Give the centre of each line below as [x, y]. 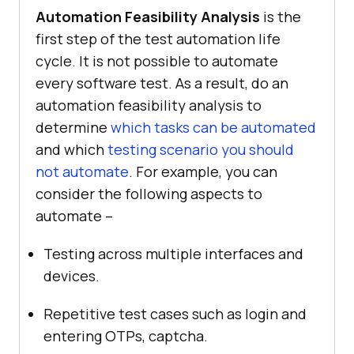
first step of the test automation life [158, 38]
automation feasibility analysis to [149, 105]
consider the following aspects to [149, 193]
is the [281, 16]
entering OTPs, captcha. [126, 335]
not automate [82, 171]
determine [73, 127]
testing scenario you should [201, 149]
